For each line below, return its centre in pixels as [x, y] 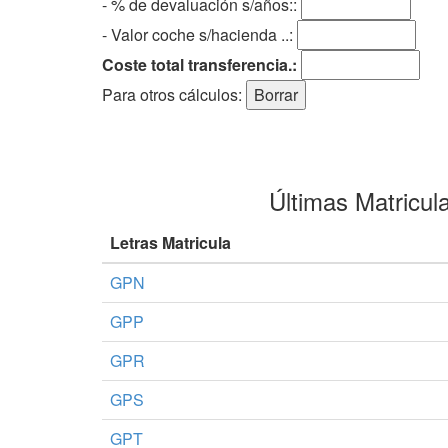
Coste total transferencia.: [199, 64]
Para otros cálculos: [174, 94]
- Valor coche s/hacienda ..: [197, 34]
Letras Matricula [170, 242]
